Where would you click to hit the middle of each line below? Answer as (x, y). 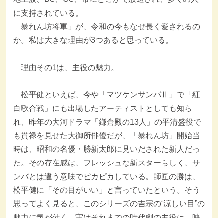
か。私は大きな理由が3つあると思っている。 (93, 40)
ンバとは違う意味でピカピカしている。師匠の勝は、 (106, 176)
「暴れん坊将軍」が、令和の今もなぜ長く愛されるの (106, 26)
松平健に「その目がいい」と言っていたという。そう (106, 190)
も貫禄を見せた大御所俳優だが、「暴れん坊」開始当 (106, 135)
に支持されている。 (48, 13)
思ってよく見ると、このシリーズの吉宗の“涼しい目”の (109, 203)
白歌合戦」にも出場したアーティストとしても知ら (102, 108)
